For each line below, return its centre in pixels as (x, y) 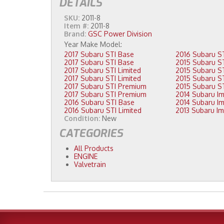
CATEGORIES (91, 133)
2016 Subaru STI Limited (130, 110)
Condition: (82, 118)
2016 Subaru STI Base (126, 102)
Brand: (75, 34)
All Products (94, 148)
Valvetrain (90, 164)
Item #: (77, 26)
